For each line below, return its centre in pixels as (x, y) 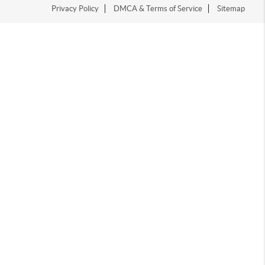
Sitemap (231, 9)
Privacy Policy (75, 9)
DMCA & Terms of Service (158, 9)
